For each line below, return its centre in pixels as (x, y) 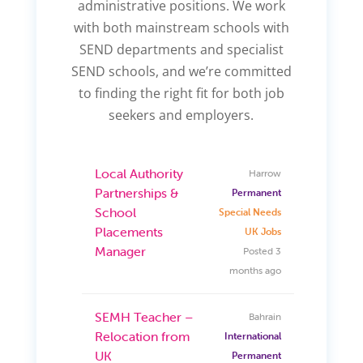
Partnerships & (136, 192)
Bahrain (265, 316)
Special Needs (250, 211)
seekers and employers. (181, 115)
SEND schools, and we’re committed (181, 71)
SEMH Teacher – (143, 316)
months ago (256, 270)
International (253, 335)
